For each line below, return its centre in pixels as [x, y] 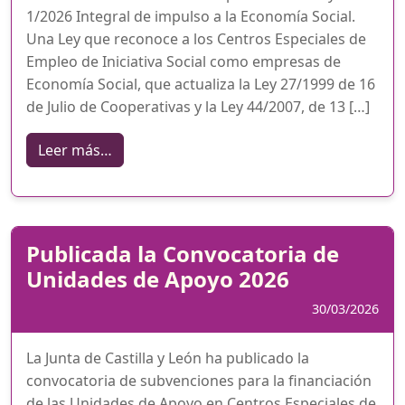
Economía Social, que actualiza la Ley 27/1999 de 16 [201, 84]
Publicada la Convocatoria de [183, 253]
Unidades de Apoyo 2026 [158, 278]
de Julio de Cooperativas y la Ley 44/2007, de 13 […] [198, 106]
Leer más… [75, 150]
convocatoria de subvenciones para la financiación [199, 380]
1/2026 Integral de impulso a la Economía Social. [191, 16]
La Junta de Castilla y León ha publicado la [168, 358]
